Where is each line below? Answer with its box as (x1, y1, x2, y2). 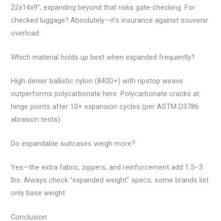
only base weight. (11, 188, 67, 198)
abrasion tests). (11, 114, 62, 124)
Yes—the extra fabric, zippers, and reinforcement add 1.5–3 (11, 163, 203, 172)
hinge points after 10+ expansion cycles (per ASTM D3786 (11, 102, 199, 111)
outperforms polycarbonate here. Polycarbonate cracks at (11, 89, 200, 98)
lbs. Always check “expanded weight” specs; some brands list (11, 176, 209, 185)
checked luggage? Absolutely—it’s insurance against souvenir (11, 15, 209, 25)
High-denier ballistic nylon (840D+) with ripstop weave (11, 76, 184, 85)
